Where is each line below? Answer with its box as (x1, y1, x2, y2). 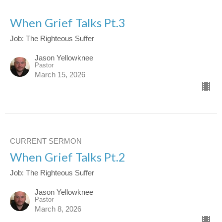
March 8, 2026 (35, 204, 81, 213)
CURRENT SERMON (10, 136, 82, 145)
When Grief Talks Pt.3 (10, 15, 125, 30)
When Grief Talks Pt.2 (10, 149, 125, 164)
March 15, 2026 (35, 70, 85, 79)
